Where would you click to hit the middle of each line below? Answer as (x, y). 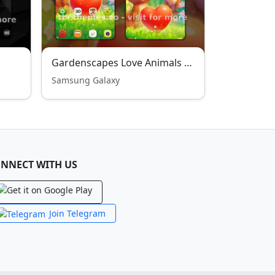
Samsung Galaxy (86, 80)
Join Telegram (77, 213)
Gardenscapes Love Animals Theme (188, 63)
